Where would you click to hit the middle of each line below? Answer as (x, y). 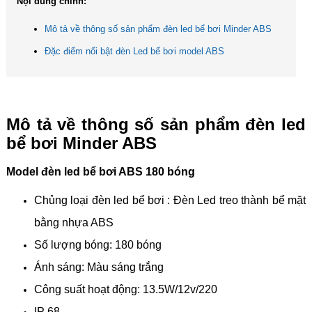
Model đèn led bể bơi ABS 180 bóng (100, 171)
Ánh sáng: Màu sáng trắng (99, 267)
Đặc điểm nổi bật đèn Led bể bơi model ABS (134, 51)
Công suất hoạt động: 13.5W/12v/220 (125, 290)
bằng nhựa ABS (73, 223)
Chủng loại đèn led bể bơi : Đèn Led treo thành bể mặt (170, 201)
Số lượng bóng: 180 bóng (97, 245)
